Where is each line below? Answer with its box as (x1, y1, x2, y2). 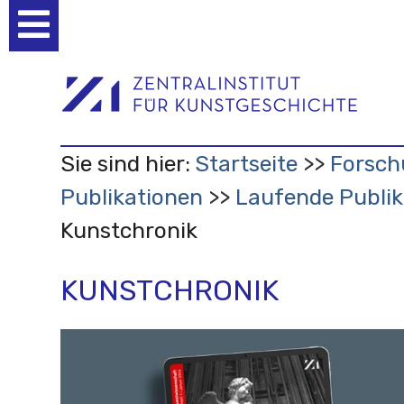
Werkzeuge (58, 41, 140, 61)
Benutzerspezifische (58, 19, 212, 39)
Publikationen (60, 183, 203, 210)
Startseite (194, 150, 298, 177)
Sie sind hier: (60, 150, 190, 177)
